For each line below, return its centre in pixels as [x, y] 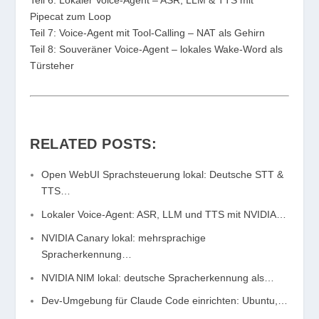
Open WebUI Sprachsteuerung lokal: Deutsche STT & [163, 175]
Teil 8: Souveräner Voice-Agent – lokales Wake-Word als [157, 49]
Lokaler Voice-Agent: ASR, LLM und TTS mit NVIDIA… [164, 215]
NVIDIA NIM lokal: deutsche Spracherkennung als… [158, 277]
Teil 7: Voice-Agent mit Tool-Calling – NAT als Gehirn [148, 32]
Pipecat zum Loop [71, 16]
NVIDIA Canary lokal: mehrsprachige [124, 237]
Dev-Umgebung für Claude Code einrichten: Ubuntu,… [165, 301]
